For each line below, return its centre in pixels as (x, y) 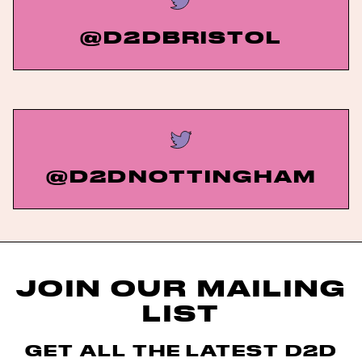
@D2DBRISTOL (181, 36)
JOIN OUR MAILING (181, 287)
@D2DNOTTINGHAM (181, 175)
